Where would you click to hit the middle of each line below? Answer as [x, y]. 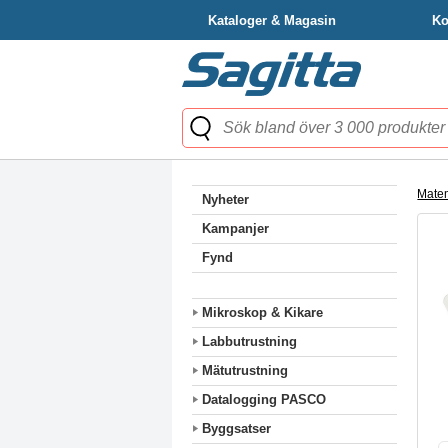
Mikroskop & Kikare [262, 312]
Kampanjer [235, 228]
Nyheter [225, 199]
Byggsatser [236, 428]
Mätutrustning [245, 370]
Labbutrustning [249, 341]
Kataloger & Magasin [272, 20]
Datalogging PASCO [264, 399]
